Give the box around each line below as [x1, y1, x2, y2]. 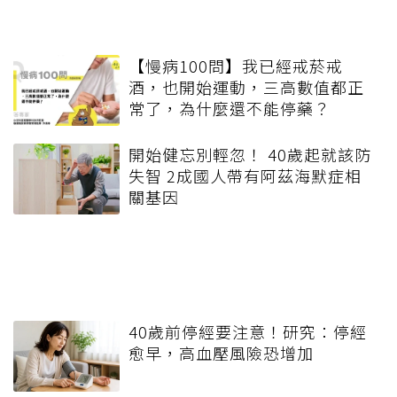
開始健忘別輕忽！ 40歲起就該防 [128, 143, 371, 167]
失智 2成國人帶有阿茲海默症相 [128, 164, 362, 188]
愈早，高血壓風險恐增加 [128, 341, 314, 365]
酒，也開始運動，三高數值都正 [128, 75, 364, 99]
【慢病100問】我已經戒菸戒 [128, 54, 343, 78]
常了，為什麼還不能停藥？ [128, 97, 331, 121]
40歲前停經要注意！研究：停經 [128, 320, 367, 344]
